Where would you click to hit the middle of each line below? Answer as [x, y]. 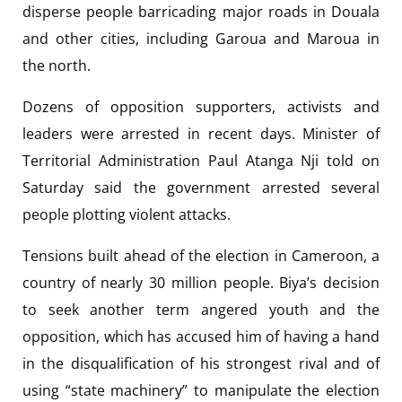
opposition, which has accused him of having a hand [201, 336]
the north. [57, 65]
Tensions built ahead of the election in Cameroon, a [201, 255]
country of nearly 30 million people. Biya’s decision [201, 282]
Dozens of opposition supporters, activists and [201, 106]
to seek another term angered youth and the [201, 309]
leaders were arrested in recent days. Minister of [201, 133]
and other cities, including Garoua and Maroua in [201, 38]
